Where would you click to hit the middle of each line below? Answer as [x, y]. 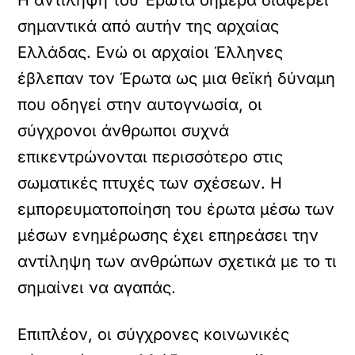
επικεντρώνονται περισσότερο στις [151, 157]
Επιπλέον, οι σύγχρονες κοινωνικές [154, 334]
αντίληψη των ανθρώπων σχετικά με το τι [177, 261]
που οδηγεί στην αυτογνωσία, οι [140, 105]
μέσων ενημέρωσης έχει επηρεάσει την [168, 235]
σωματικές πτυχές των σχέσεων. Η [150, 183]
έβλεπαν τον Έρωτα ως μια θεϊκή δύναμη [177, 78]
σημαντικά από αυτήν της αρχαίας [149, 26]
